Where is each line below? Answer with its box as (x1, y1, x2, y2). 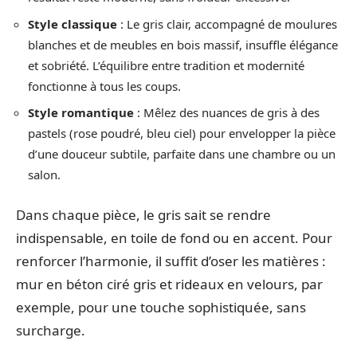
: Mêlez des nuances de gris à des (134, 104, 320, 120)
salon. (28, 167, 61, 182)
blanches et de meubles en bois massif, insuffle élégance (28, 36, 338, 53)
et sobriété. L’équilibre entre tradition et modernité (28, 57, 304, 73)
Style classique (28, 15, 117, 32)
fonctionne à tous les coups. (28, 77, 181, 94)
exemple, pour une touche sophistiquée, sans (16, 297, 306, 316)
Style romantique (28, 104, 134, 120)
